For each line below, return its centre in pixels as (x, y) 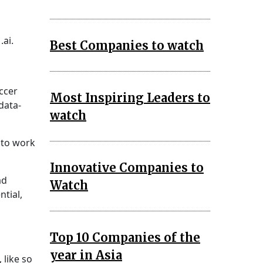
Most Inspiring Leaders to (130, 97)
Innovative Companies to (127, 167)
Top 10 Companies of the (125, 237)
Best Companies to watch (127, 45)
